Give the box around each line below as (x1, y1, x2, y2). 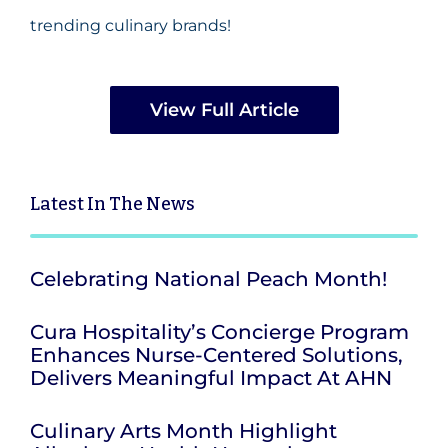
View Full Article (149, 98, 299, 121)
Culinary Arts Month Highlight (30, 418, 337, 443)
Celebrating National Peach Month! (30, 266, 387, 291)
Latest (30, 192, 87, 215)
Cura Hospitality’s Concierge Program (30, 319, 409, 344)
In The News (87, 192, 195, 215)
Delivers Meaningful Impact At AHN (30, 365, 392, 390)
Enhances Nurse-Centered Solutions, (30, 342, 403, 367)
